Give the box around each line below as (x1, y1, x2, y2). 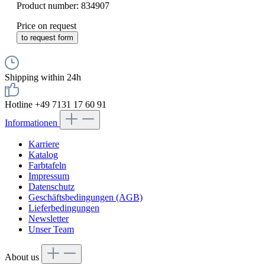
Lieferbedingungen (28, 203, 99, 214)
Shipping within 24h (5, 72, 81, 83)
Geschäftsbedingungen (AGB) (28, 192, 143, 203)
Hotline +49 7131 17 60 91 (5, 99, 106, 110)
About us (5, 252, 41, 263)
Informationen (5, 118, 60, 128)
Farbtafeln (28, 160, 66, 171)
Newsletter (28, 214, 69, 224)
